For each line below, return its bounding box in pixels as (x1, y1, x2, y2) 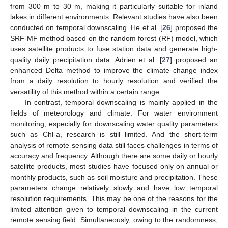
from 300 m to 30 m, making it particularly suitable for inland (10, 2, 218, 10)
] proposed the (170, 23, 218, 32)
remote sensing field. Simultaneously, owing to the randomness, (10, 215, 218, 224)
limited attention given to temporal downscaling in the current (10, 205, 218, 213)
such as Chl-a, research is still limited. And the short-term (10, 130, 218, 138)
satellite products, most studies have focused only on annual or (10, 162, 218, 170)
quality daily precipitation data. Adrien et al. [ (10, 55, 162, 64)
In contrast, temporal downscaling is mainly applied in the (24, 98, 218, 106)
